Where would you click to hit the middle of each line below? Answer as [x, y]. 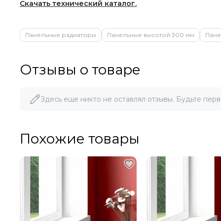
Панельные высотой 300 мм [151, 35]
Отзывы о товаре [80, 70]
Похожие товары [80, 139]
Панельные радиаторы [61, 35]
